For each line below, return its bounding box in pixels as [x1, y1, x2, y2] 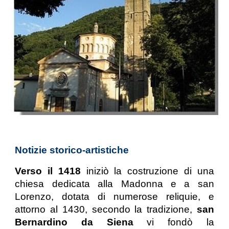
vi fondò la [147, 216, 214, 227]
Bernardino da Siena [15, 216, 147, 227]
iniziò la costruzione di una [86, 165, 214, 176]
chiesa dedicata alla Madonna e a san [15, 178, 214, 189]
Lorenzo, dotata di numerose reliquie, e [15, 191, 214, 202]
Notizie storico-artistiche [15, 144, 129, 155]
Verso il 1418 [15, 165, 86, 176]
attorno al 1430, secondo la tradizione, [15, 203, 197, 215]
